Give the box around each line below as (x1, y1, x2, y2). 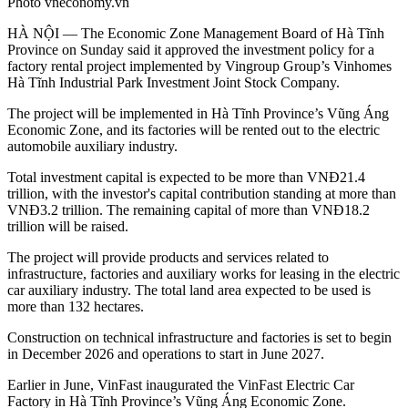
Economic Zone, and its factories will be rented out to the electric (7, 122, 380, 138)
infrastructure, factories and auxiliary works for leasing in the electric (7, 266, 400, 282)
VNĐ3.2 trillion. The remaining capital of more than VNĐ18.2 (7, 202, 370, 219)
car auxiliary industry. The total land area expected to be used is (7, 282, 371, 299)
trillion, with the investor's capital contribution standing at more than (7, 186, 396, 202)
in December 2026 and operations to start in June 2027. (7, 346, 324, 362)
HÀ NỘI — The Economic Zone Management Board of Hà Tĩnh (7, 25, 384, 42)
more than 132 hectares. (7, 299, 144, 315)
